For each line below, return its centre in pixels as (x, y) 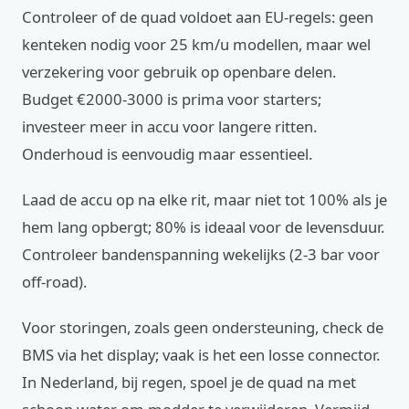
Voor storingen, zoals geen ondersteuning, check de (203, 328)
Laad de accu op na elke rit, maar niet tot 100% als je (204, 200)
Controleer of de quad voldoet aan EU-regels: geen (198, 17)
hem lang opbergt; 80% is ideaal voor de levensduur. (203, 227)
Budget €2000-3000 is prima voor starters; (172, 100)
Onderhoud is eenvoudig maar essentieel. (167, 154)
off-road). (54, 282)
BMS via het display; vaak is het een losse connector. (201, 355)
